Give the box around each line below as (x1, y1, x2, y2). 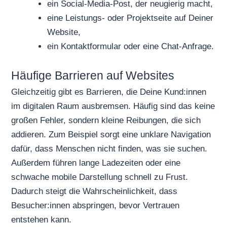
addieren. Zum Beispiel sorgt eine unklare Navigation (11, 130, 211, 140)
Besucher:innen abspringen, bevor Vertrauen (11, 201, 180, 211)
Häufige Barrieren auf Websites (11, 69, 175, 83)
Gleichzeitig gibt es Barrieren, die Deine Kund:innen (11, 87, 207, 97)
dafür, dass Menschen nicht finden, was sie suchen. (11, 144, 208, 154)
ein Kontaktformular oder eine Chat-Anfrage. (47, 41, 214, 51)
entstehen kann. (11, 215, 72, 225)
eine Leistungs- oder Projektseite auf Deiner (47, 13, 214, 23)
